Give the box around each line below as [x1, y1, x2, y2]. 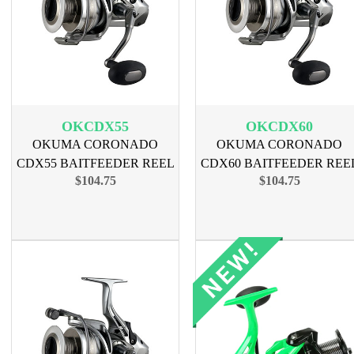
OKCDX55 [62, 119, 129, 134]
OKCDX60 [246, 119, 313, 134]
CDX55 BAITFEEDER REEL [16, 156, 175, 170]
